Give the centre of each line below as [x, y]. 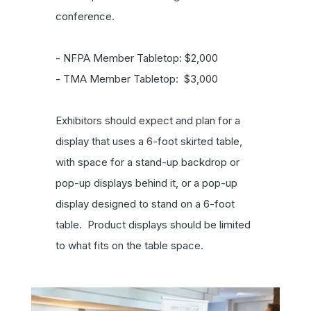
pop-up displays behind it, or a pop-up [146, 183]
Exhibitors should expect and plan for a [148, 120]
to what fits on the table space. [131, 245]
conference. [85, 16]
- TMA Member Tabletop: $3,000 [137, 78]
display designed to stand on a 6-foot [145, 203]
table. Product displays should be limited [153, 224]
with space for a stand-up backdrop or [148, 162]
